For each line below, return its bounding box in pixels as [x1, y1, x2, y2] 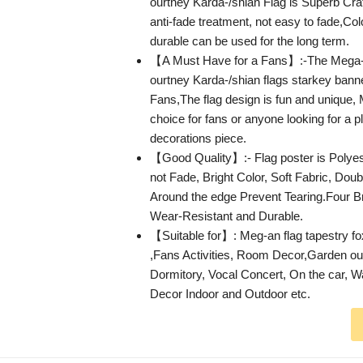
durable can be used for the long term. [150, 34, 349, 49]
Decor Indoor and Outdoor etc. [150, 287, 310, 301]
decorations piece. [150, 131, 246, 146]
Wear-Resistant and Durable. [150, 209, 303, 224]
